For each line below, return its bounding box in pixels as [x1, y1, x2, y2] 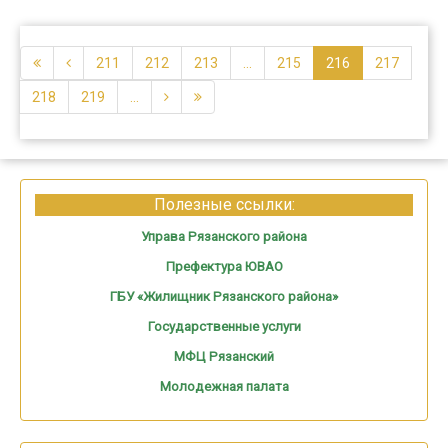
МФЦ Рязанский [174, 348, 274, 364]
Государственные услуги [147, 318, 301, 334]
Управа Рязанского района [141, 228, 307, 244]
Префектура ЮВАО [165, 258, 283, 274]
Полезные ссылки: [153, 194, 295, 214]
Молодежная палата [159, 378, 289, 394]
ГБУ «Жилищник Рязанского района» [110, 288, 338, 304]
